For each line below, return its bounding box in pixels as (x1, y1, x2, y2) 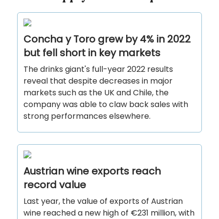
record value (23, 178, 86, 192)
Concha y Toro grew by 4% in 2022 (23, 32, 191, 46)
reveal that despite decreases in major (23, 75, 173, 87)
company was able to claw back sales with (23, 99, 188, 110)
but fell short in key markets (23, 46, 160, 60)
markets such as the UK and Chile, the (23, 87, 169, 99)
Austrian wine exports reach (23, 164, 161, 178)
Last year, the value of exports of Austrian (23, 196, 183, 207)
